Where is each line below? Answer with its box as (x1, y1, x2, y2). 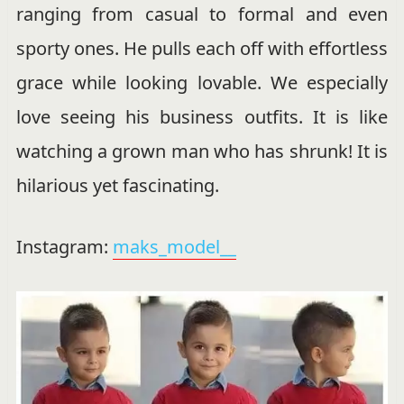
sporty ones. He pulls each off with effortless (15, 36, 389, 61)
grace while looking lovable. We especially (15, 70, 389, 96)
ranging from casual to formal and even (15, 2, 389, 27)
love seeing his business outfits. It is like (15, 105, 389, 130)
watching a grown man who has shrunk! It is (15, 139, 389, 164)
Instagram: (15, 234, 113, 260)
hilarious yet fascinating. (15, 173, 219, 198)
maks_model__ (112, 234, 236, 260)
